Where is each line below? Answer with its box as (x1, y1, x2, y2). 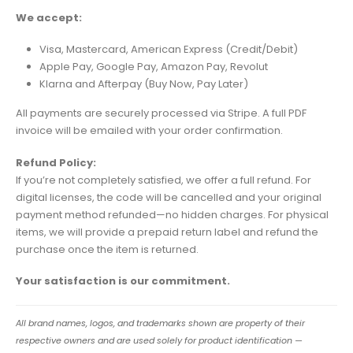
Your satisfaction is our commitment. (16, 273, 230, 289)
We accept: (16, 9, 82, 25)
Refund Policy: (16, 154, 96, 170)
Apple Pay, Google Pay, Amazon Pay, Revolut (39, 59, 268, 75)
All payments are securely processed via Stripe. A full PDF (16, 106, 307, 121)
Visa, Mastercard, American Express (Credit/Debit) (39, 42, 298, 58)
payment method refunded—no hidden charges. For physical (16, 206, 329, 222)
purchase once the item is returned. (16, 241, 199, 257)
